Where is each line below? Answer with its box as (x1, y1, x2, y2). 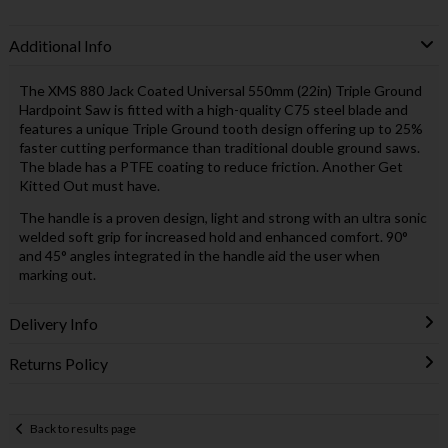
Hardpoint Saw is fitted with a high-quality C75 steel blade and (18, 100, 408, 118)
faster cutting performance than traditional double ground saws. (18, 138, 420, 156)
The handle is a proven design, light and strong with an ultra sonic (18, 208, 427, 226)
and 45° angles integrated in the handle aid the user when (18, 246, 380, 264)
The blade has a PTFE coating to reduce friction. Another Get (18, 157, 403, 175)
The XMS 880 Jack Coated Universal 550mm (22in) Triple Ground (18, 81, 422, 99)
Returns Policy (8, 353, 108, 373)
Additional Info (8, 36, 112, 56)
